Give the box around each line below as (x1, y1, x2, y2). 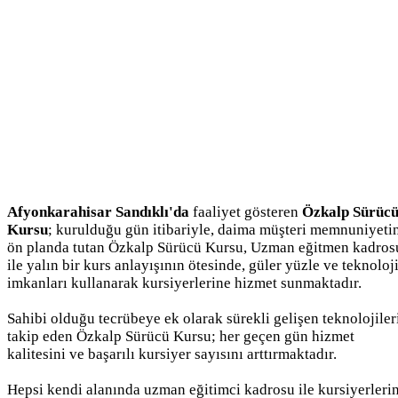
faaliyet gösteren (189, 203, 302, 220)
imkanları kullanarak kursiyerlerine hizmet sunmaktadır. (7, 274, 362, 291)
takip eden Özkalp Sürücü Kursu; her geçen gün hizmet (7, 327, 354, 345)
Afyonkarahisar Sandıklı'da (7, 203, 189, 220)
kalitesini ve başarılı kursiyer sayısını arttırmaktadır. (7, 345, 337, 362)
